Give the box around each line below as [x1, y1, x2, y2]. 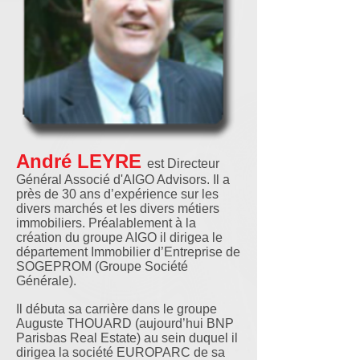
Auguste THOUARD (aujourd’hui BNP [16, 317, 234, 330]
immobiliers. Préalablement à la [16, 216, 196, 230]
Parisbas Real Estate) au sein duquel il [16, 331, 238, 345]
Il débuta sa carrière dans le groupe [16, 302, 217, 316]
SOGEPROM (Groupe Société [16, 260, 188, 273]
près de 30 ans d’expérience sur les [16, 187, 219, 201]
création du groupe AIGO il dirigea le [16, 231, 223, 244]
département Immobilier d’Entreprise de [16, 245, 240, 259]
